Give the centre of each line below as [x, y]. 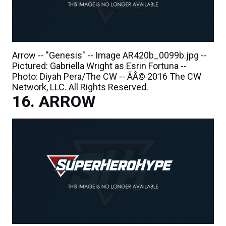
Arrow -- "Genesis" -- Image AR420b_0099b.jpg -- [109, 55]
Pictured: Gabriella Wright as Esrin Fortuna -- [99, 66]
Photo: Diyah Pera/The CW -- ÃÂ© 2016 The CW [107, 76]
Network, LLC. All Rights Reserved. [80, 87]
